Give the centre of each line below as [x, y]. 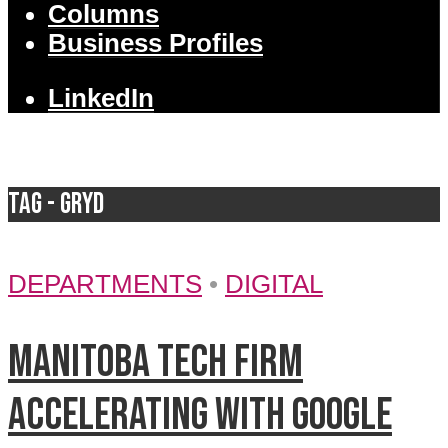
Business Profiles [155, 43]
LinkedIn [101, 97]
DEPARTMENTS [105, 284]
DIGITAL [274, 284]
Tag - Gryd [56, 204]
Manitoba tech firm [155, 363]
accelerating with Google [200, 416]
